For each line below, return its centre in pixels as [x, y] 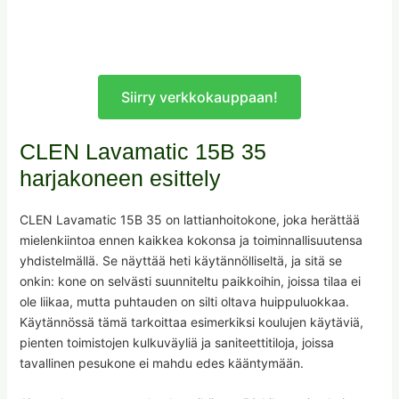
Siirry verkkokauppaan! [199, 97]
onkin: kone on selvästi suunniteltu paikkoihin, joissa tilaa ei [190, 281]
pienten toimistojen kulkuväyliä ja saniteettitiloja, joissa [176, 342]
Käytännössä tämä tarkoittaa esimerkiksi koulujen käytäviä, [191, 322]
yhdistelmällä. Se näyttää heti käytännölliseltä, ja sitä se [180, 260]
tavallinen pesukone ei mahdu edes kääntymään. [161, 362]
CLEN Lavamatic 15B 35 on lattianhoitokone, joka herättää [189, 219]
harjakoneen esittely [120, 178]
